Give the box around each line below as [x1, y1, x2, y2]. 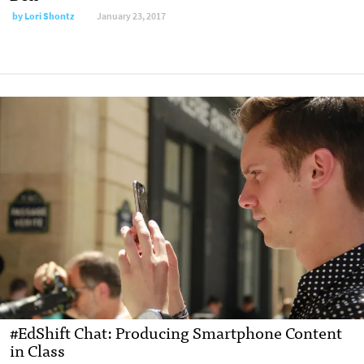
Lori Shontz [24, 9, 75, 23]
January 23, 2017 [97, 9, 166, 23]
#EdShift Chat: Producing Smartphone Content [10, 318, 342, 346]
